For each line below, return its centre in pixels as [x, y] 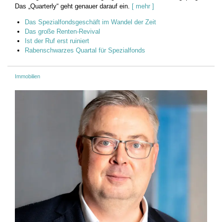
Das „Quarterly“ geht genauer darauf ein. [72, 6]
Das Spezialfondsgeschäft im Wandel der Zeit [90, 22]
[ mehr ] [143, 6]
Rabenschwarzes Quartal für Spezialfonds [85, 51]
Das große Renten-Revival [62, 32]
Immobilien [28, 77]
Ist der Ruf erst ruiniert [57, 41]
